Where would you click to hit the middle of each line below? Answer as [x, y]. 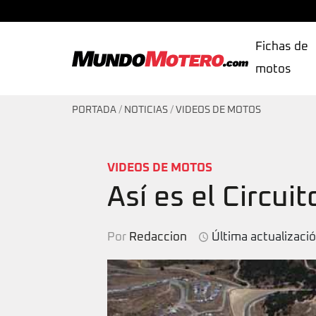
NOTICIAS [146, 110]
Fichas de [282, 47]
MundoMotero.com [125, 83]
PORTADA [94, 110]
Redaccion [158, 237]
